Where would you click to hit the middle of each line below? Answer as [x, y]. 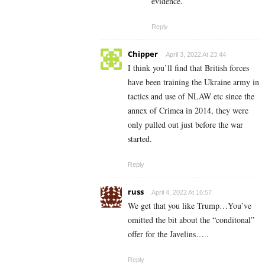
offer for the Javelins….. [168, 234]
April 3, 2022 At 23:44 [196, 55]
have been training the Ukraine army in [193, 82]
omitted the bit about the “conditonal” [191, 220]
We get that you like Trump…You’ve [190, 206]
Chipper [143, 54]
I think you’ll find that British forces [188, 68]
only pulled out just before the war [185, 125]
